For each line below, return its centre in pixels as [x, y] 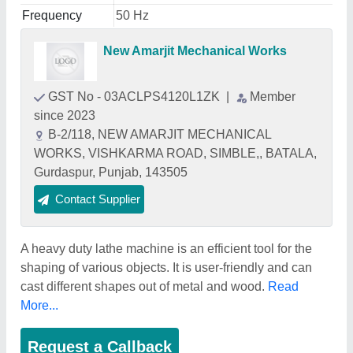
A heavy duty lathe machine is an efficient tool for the [166, 249]
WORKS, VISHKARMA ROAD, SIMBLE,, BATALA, [175, 153]
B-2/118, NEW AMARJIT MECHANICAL [160, 134]
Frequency [52, 15]
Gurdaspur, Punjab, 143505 [111, 172]
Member [273, 97]
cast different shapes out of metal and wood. [144, 286]
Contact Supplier [98, 199]
